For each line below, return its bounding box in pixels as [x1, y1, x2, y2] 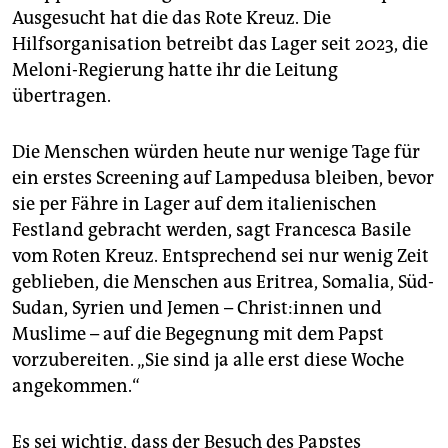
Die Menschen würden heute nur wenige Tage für [12, 141, 420, 164]
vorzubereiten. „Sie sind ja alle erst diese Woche [12, 349, 404, 372]
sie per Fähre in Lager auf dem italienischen [12, 193, 377, 216]
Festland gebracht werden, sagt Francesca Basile [12, 219, 411, 242]
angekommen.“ [12, 375, 140, 398]
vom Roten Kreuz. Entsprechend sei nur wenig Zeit [12, 245, 429, 268]
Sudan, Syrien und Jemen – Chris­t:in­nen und [12, 297, 382, 320]
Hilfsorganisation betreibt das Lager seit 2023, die [12, 33, 428, 56]
